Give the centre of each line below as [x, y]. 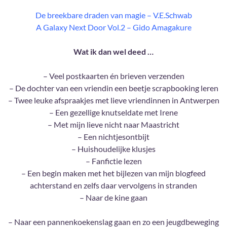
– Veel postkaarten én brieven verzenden [113, 76]
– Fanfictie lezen [113, 161]
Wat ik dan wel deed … [113, 52]
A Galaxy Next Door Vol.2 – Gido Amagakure [113, 27]
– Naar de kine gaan [113, 198]
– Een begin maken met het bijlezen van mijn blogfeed [113, 173]
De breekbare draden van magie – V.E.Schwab [113, 15]
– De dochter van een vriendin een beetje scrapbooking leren [113, 88]
